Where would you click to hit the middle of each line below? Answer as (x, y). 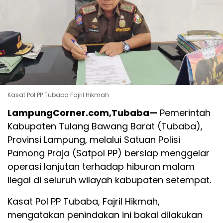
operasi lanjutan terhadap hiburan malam (101, 167)
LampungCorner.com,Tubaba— (82, 113)
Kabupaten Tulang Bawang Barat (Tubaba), (105, 126)
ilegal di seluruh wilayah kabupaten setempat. (109, 180)
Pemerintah (184, 113)
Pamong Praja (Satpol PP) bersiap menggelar (109, 153)
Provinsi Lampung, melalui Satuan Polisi (94, 140)
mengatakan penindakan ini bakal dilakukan (105, 215)
